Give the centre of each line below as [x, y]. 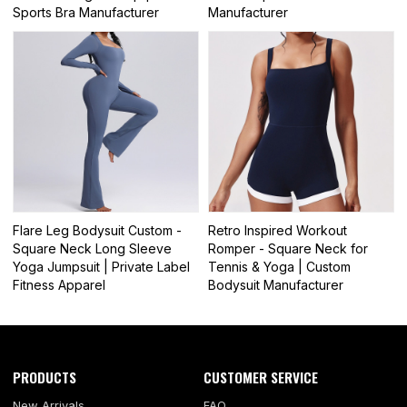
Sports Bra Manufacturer [86, 12]
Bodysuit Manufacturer [276, 285]
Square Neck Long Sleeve [93, 249]
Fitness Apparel [60, 285]
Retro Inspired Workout [278, 231]
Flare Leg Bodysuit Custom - [98, 231]
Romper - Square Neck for [288, 249]
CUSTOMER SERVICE [261, 377]
